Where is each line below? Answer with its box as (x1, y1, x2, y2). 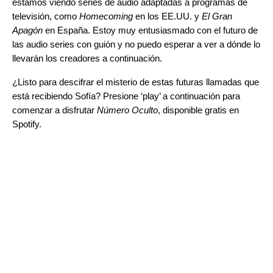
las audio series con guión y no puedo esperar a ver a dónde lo (12, 38, 260, 49)
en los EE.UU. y (133, 10, 202, 21)
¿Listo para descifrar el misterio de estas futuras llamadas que (12, 76, 259, 87)
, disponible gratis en (158, 104, 239, 115)
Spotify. (12, 118, 44, 129)
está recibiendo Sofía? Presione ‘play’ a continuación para (12, 90, 240, 101)
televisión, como (12, 10, 79, 21)
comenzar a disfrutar (12, 104, 97, 115)
